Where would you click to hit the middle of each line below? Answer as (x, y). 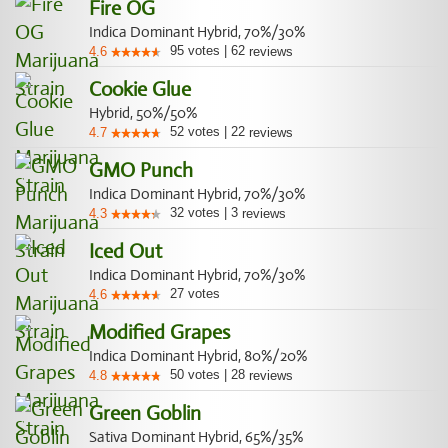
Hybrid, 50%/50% (143, 113)
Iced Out (125, 251)
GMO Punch (141, 170)
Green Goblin (145, 413)
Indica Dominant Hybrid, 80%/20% (198, 356)
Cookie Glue (140, 89)
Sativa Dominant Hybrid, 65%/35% (196, 437)
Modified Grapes (159, 332)
